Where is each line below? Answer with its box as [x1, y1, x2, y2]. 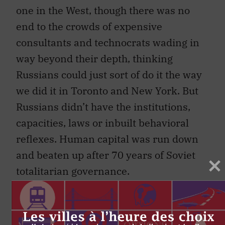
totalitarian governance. [16, 164, 130, 178]
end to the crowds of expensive [16, 19, 162, 33]
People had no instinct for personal [16, 187, 182, 201]
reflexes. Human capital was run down [16, 132, 198, 146]
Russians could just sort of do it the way [16, 67, 202, 81]
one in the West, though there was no [16, 3, 190, 17]
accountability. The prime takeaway [16, 203, 184, 217]
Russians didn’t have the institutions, [16, 99, 190, 114]
